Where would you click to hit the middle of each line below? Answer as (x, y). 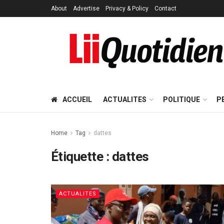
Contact (165, 8)
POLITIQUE (181, 99)
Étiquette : (81, 156)
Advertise (86, 8)
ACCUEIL (77, 99)
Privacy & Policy (127, 8)
